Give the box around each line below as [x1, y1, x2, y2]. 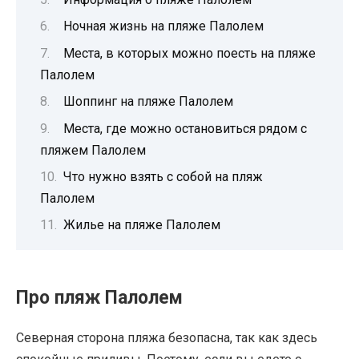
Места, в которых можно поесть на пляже [63, 45, 316, 61]
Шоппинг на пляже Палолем [63, 94, 233, 110]
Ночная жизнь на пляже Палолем [63, 18, 264, 34]
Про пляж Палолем [16, 287, 183, 309]
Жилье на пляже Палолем [63, 217, 220, 233]
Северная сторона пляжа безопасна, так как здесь [16, 330, 317, 346]
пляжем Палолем [40, 142, 146, 158]
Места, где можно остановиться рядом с [63, 120, 307, 136]
